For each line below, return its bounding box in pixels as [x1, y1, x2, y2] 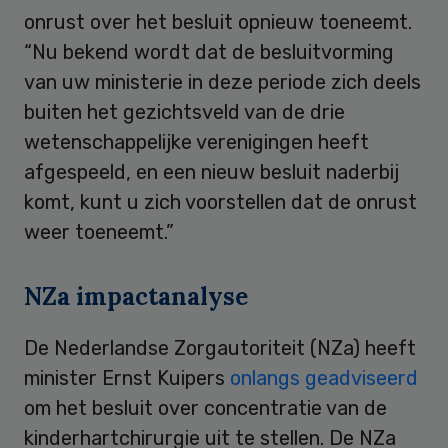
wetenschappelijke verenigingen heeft [24, 129, 369, 154]
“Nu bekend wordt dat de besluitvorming [24, 39, 394, 64]
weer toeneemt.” [24, 219, 174, 244]
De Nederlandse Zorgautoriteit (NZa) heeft [24, 335, 416, 360]
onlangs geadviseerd [230, 365, 418, 390]
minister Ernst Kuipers [24, 365, 230, 390]
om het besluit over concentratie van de [24, 395, 387, 420]
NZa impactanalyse [24, 280, 248, 312]
